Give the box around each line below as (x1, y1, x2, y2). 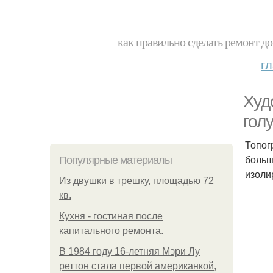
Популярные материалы (59, 154, 172, 166)
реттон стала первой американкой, (59, 261, 216, 271)
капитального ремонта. (59, 225, 163, 236)
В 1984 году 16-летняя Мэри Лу (59, 246, 200, 257)
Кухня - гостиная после (59, 211, 163, 221)
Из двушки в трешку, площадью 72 (59, 175, 214, 186)
